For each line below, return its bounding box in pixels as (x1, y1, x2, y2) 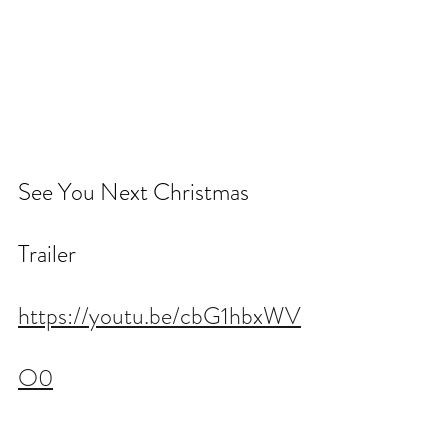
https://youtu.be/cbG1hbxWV (18, 298, 301, 333)
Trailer (18, 236, 76, 271)
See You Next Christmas (18, 174, 254, 209)
